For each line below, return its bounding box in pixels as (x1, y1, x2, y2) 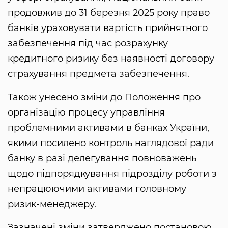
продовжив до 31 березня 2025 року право (8, 7, 210, 19)
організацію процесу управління (8, 107, 165, 119)
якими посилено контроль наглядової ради (8, 137, 214, 149)
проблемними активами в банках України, (8, 122, 209, 134)
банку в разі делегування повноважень (8, 153, 196, 164)
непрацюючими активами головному (8, 183, 186, 195)
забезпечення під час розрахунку (8, 38, 168, 49)
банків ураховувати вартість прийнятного (8, 22, 208, 34)
